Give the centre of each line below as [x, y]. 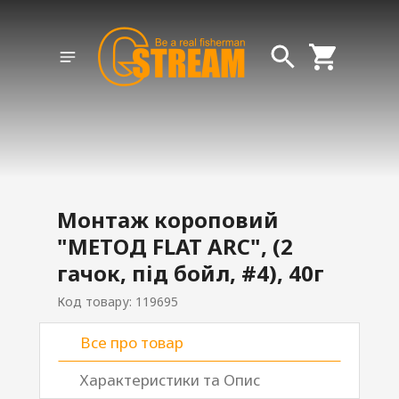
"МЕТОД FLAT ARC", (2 [175, 246]
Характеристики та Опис [170, 380]
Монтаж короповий [168, 220]
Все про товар [132, 342]
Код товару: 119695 [118, 301]
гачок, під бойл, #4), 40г [191, 273]
